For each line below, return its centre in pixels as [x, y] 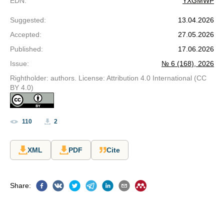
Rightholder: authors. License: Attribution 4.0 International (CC [108, 78]
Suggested [27, 20]
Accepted [25, 34]
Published [25, 49]
